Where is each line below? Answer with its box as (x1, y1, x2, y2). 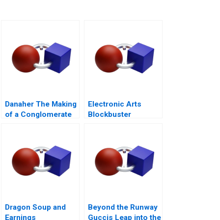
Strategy (88, 120, 117, 129)
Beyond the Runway (88, 202, 158, 212)
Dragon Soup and (5, 202, 66, 212)
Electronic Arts (88, 99, 141, 109)
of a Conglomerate (5, 110, 72, 119)
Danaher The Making (5, 99, 77, 109)
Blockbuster (88, 110, 131, 119)
